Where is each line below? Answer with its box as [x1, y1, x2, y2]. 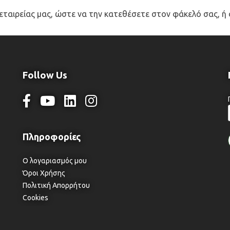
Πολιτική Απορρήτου [22, 181, 90, 190]
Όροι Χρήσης [22, 169, 65, 178]
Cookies [22, 194, 48, 202]
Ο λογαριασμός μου [22, 157, 87, 165]
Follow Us [22, 70, 67, 81]
